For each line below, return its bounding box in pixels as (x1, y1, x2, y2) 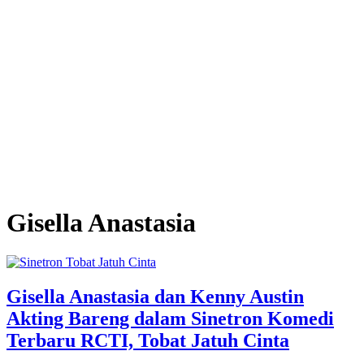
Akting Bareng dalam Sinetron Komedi (6, 308, 334, 330)
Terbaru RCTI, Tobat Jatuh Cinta (6, 330, 289, 352)
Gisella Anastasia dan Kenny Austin (6, 286, 304, 308)
